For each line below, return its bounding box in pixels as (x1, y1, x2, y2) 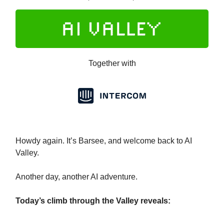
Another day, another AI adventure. (15, 172, 137, 181)
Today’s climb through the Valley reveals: (15, 196, 170, 205)
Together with (88, 59, 136, 68)
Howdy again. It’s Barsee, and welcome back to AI (15, 136, 192, 145)
